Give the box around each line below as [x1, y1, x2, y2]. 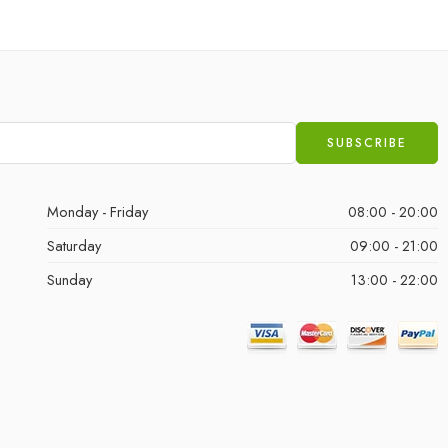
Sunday [46, 269, 92, 290]
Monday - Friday [46, 201, 148, 222]
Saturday [46, 235, 101, 256]
